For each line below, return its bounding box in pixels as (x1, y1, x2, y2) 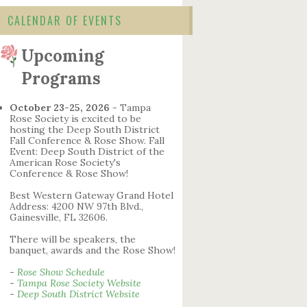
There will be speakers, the (9, 232, 136, 245)
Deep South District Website (16, 287, 140, 300)
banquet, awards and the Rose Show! (9, 243, 175, 256)
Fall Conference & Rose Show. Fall (9, 134, 164, 147)
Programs (21, 68, 101, 89)
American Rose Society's (9, 156, 121, 169)
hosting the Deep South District (9, 123, 160, 136)
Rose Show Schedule (16, 265, 105, 278)
